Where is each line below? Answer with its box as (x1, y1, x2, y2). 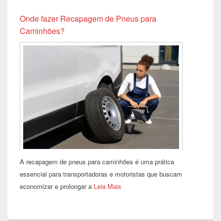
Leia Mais (94, 181, 121, 191)
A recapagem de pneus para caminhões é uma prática (20, 156, 174, 166)
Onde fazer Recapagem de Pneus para (20, 12, 156, 24)
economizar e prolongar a (20, 181, 94, 191)
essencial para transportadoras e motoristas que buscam (20, 169, 182, 179)
